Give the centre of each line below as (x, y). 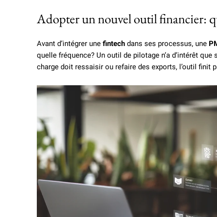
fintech (114, 44)
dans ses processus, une (167, 44)
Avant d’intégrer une (70, 44)
